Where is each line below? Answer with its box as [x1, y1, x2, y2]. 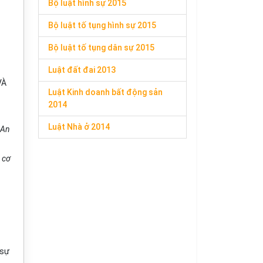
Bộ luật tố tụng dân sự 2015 [48, 43, 154, 52]
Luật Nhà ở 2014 [48, 122, 110, 131]
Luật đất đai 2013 [48, 65, 116, 75]
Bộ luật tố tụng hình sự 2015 [48, 21, 156, 30]
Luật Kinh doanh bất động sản [48, 87, 163, 97]
